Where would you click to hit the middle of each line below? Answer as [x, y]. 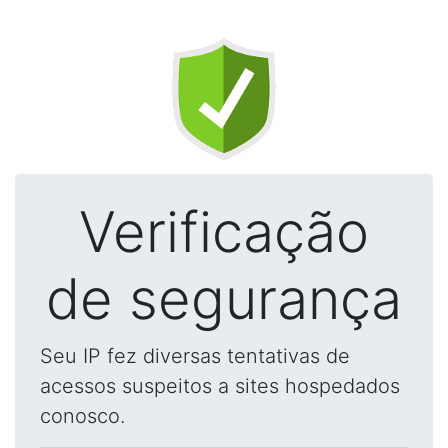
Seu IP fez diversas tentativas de [195, 356]
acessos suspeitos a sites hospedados [220, 386]
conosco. [82, 416]
